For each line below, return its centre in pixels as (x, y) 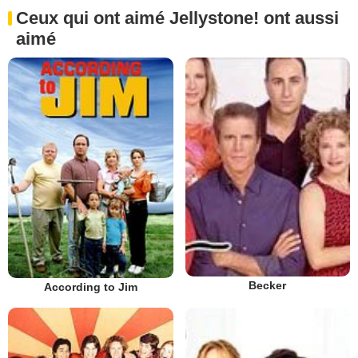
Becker (268, 286)
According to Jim (90, 286)
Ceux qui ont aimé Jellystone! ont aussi (177, 18)
